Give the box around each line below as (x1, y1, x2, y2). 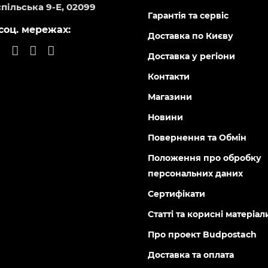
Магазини (148, 92, 193, 102)
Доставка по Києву (148, 31, 234, 41)
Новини (148, 112, 184, 123)
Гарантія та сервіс (148, 10, 229, 21)
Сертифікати (148, 188, 206, 199)
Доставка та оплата (148, 249, 234, 260)
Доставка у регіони (148, 51, 236, 62)
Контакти (148, 71, 190, 82)
